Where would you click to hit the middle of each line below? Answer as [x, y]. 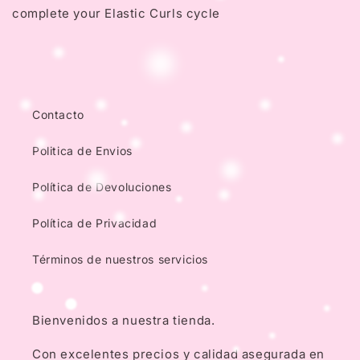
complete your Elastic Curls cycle [116, 13]
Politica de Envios [82, 151]
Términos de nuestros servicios [120, 259]
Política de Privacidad [95, 223]
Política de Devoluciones [102, 187]
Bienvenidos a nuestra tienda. [124, 320]
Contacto [58, 115]
